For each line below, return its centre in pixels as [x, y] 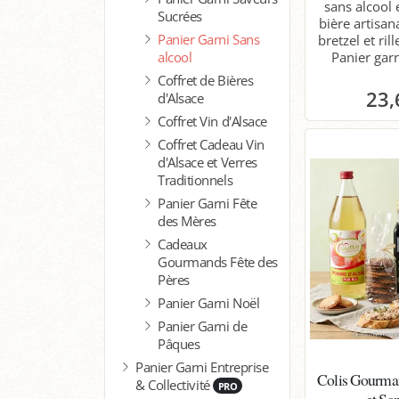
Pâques [179, 343]
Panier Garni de [203, 326]
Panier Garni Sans [209, 39]
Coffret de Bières [206, 80]
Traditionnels [195, 179]
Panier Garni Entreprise [202, 366]
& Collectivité [175, 384]
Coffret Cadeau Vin [211, 144]
